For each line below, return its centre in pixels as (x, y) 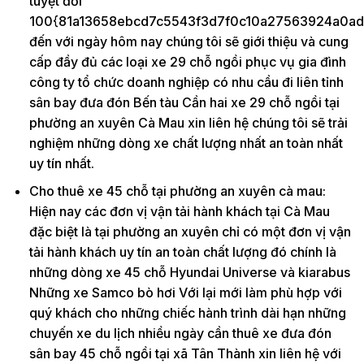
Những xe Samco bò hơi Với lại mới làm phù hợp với (185, 293)
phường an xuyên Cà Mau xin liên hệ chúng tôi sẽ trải (188, 122)
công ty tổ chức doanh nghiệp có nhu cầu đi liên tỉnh (186, 82)
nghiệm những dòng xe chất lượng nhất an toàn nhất (186, 143)
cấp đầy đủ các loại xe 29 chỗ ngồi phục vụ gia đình (187, 61)
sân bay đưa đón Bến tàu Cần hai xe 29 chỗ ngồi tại (184, 102)
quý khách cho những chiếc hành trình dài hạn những (187, 313)
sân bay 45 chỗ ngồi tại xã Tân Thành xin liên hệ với (185, 354)
